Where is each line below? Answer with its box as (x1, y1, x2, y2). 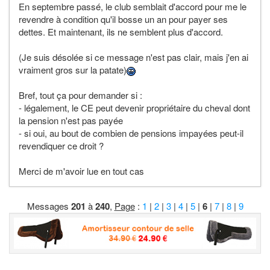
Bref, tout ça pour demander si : (19, 89, 142, 102)
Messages (27, 199, 71, 213)
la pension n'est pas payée (19, 114, 123, 127)
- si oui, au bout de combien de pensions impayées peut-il (19, 127, 243, 140)
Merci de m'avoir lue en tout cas (19, 165, 144, 178)
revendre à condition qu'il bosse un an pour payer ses (19, 13, 228, 26)
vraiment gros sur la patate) (19, 63, 127, 77)
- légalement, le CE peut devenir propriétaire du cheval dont (19, 101, 250, 115)
